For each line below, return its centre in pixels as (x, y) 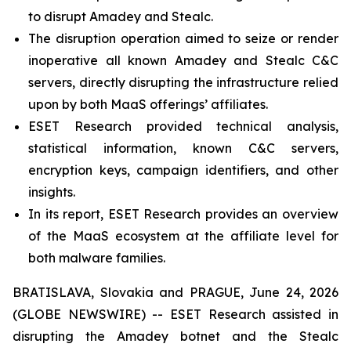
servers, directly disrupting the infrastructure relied (183, 82)
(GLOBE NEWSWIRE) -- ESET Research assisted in (175, 314)
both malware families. (97, 258)
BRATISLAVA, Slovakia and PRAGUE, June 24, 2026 (175, 292)
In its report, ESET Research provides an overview (183, 214)
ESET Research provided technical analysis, (183, 126)
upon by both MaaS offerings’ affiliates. (148, 104)
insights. (52, 192)
